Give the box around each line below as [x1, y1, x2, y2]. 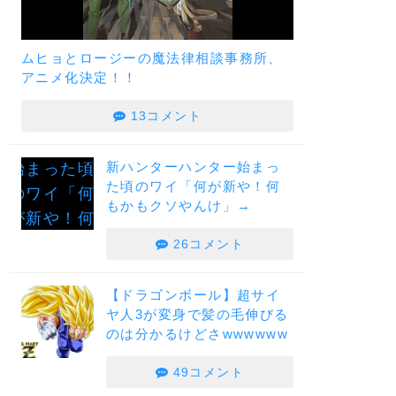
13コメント [130, 109, 202, 123]
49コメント [172, 365, 245, 379]
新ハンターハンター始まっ [106, 159, 281, 174]
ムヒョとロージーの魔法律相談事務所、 [21, 50, 283, 65]
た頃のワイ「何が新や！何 [106, 179, 281, 194]
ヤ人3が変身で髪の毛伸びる [106, 307, 289, 322]
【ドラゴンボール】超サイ [106, 287, 281, 302]
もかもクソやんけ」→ [106, 198, 252, 213]
